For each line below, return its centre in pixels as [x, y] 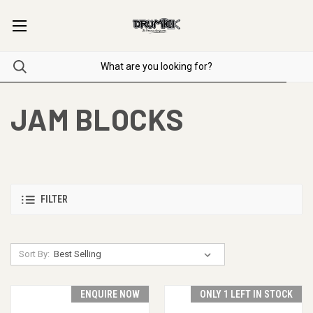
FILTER [54, 199]
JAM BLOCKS [97, 118]
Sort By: [34, 254]
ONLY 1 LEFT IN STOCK [246, 294]
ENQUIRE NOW [110, 294]
